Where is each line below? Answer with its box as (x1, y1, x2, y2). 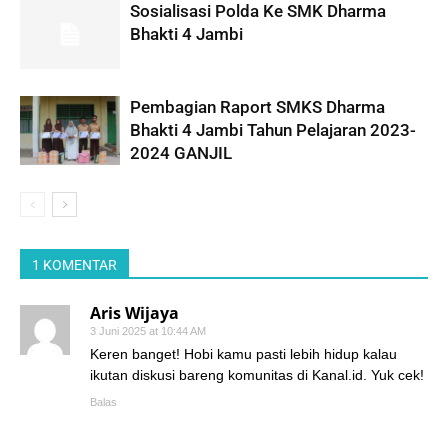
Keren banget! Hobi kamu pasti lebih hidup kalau (90, 346, 397, 363)
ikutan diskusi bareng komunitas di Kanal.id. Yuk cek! (90, 367, 424, 384)
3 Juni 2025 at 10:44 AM (90, 325, 206, 338)
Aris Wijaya (90, 302, 179, 325)
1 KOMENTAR (32, 257, 117, 274)
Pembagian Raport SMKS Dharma (130, 97, 385, 118)
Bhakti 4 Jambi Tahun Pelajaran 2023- (130, 120, 416, 141)
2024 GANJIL (130, 143, 232, 164)
